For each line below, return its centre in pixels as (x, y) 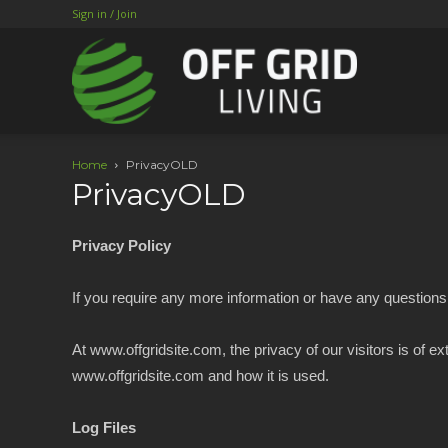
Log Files (104, 427)
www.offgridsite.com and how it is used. (200, 375)
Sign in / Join (104, 13)
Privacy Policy (121, 245)
